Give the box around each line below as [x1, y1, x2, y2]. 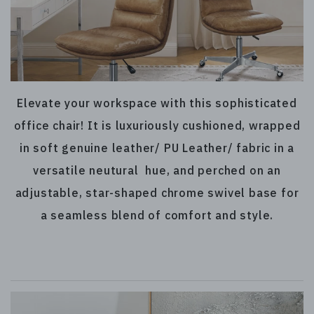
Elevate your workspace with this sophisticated [17, 95, 297, 110]
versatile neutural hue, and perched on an [33, 163, 281, 177]
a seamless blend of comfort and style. [40, 207, 274, 222]
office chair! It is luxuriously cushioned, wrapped [13, 118, 301, 132]
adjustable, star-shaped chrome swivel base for [15, 185, 299, 200]
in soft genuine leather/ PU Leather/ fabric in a [19, 140, 295, 155]
